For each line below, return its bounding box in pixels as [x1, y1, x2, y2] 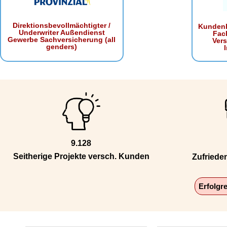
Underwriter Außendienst [19, 28, 105, 36]
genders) [46, 42, 78, 51]
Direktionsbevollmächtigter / [13, 21, 111, 29]
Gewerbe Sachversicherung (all [8, 35, 116, 44]
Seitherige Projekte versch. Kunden [13, 152, 149, 161]
